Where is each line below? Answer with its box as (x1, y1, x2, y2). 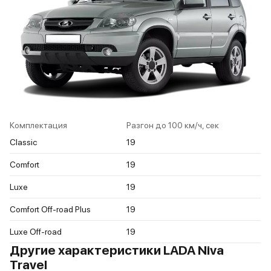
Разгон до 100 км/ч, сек (126, 120, 219, 131)
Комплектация (10, 120, 67, 131)
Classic (10, 137, 37, 148)
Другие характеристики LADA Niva (10, 243, 224, 258)
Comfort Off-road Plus (10, 204, 91, 215)
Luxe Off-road (10, 227, 62, 237)
